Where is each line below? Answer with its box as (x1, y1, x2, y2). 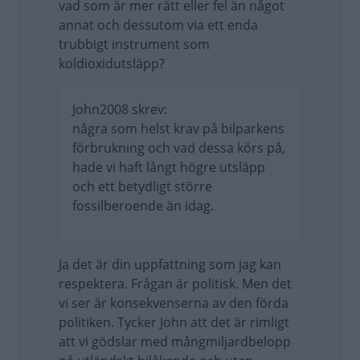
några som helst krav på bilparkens (72, 120, 284, 137)
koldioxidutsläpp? (59, 55, 165, 72)
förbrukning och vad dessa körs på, (72, 139, 285, 157)
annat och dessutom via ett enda (59, 16, 258, 34)
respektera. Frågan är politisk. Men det (59, 275, 292, 292)
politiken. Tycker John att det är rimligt (59, 313, 289, 331)
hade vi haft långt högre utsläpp (72, 158, 265, 176)
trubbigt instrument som (59, 35, 210, 53)
